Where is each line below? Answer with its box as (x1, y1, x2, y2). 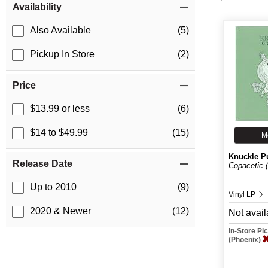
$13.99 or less (30, 103, 90, 114)
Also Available (30, 25, 91, 36)
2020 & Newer (30, 206, 91, 217)
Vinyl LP (229, 190, 258, 199)
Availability (13, 2, 62, 13)
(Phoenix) (229, 236, 263, 244)
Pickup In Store (30, 49, 95, 60)
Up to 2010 (30, 182, 77, 193)
